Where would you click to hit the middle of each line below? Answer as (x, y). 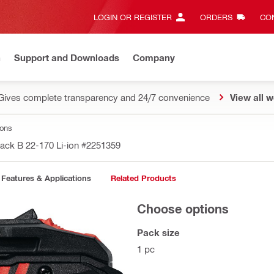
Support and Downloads (67, 57)
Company (154, 57)
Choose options (183, 209)
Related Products (143, 178)
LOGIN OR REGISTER (133, 17)
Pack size (158, 232)
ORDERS (216, 17)
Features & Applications (46, 178)
